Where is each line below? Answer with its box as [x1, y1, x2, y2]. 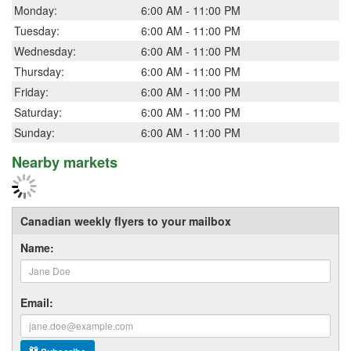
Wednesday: [14, 42, 76, 59]
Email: [20, 294, 53, 310]
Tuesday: [14, 22, 60, 38]
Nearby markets [12, 151, 118, 172]
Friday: [14, 83, 49, 100]
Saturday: [14, 103, 62, 120]
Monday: [14, 2, 57, 18]
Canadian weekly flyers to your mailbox [20, 212, 231, 229]
